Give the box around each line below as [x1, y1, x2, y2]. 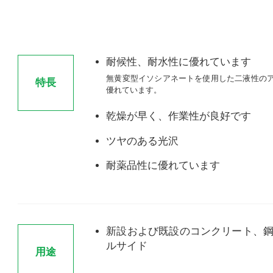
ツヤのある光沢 [106, 135, 179, 147]
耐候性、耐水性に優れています [106, 56, 252, 68]
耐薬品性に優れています [106, 160, 221, 172]
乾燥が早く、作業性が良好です [106, 110, 252, 122]
